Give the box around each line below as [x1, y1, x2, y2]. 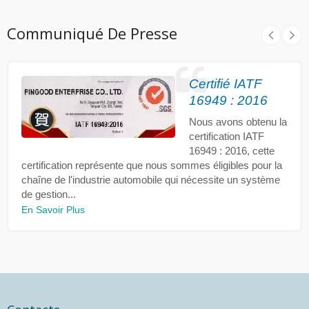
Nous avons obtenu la [189, 115, 287, 128]
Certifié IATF [189, 76, 262, 91]
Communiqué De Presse [7, 22, 177, 43]
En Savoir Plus [21, 203, 85, 215]
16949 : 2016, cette [189, 144, 275, 157]
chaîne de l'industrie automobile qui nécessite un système [21, 173, 280, 186]
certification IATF [189, 130, 264, 142]
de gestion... [21, 188, 76, 200]
